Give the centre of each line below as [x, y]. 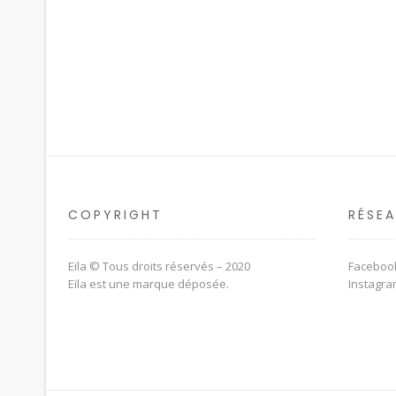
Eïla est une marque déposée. [148, 284]
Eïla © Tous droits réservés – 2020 [159, 266]
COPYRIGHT [115, 215]
